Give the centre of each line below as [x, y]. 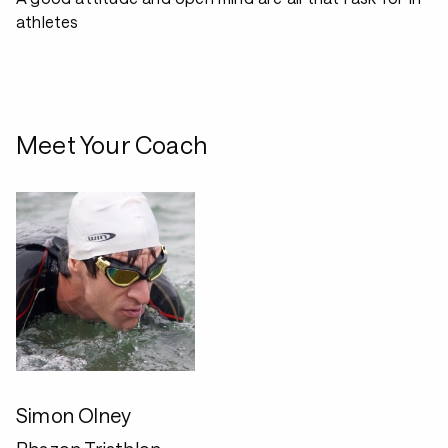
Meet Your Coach [111, 144]
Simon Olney [74, 415]
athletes [47, 21]
